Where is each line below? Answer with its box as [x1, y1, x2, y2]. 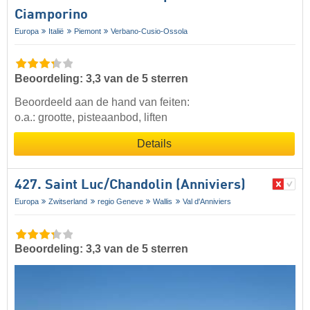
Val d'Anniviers [182, 197, 231, 206]
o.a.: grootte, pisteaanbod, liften [15, 111, 167, 124]
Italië [48, 26, 64, 35]
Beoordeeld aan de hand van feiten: [15, 96, 190, 109]
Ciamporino [15, 8, 88, 22]
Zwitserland [48, 197, 88, 206]
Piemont [73, 26, 101, 35]
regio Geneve [97, 197, 143, 206]
